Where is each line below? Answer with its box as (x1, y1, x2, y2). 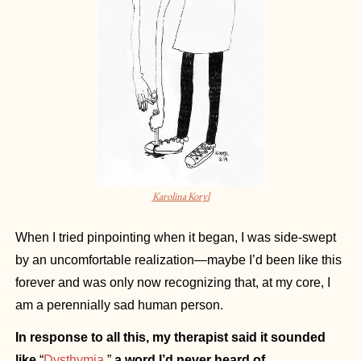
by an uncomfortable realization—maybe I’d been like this (15, 253, 342, 268)
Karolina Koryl (151, 190, 210, 204)
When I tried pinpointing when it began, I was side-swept (15, 230, 336, 245)
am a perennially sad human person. (15, 298, 223, 313)
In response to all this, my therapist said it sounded (15, 330, 326, 345)
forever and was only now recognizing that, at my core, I (15, 276, 330, 290)
